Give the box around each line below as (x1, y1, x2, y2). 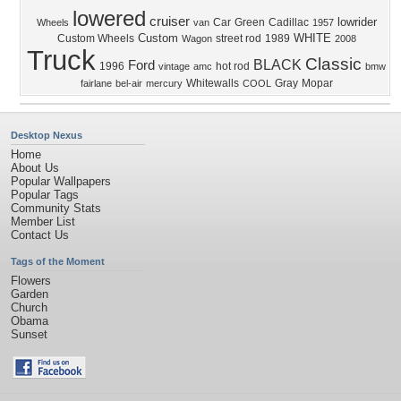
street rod (215, 32, 261, 45)
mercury (145, 78, 183, 89)
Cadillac (268, 16, 309, 29)
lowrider (337, 15, 377, 29)
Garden (11, 287, 48, 301)
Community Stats (11, 201, 101, 215)
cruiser (149, 14, 190, 29)
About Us (11, 161, 59, 175)
